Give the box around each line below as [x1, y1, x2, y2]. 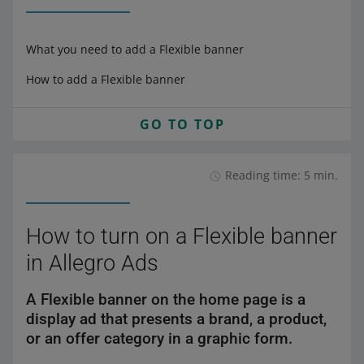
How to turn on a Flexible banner [26, 223, 337, 249]
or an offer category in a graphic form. [26, 329, 292, 348]
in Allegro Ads [26, 250, 158, 276]
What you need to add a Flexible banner [26, 41, 244, 57]
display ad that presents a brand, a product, [26, 310, 327, 328]
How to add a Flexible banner [26, 71, 185, 87]
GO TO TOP [139, 115, 225, 133]
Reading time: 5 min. [225, 167, 338, 183]
